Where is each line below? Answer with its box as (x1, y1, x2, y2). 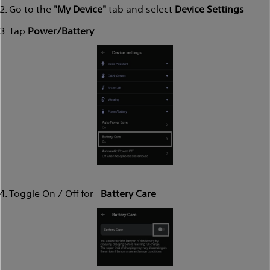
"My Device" (54, 2, 106, 15)
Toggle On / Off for (9, 186, 101, 199)
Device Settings (175, 2, 244, 15)
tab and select (106, 2, 175, 15)
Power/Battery (28, 24, 94, 37)
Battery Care (101, 186, 156, 199)
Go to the (9, 2, 54, 15)
